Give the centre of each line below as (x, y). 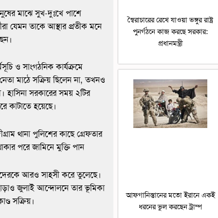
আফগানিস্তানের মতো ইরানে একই (170, 195)
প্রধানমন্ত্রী (170, 43)
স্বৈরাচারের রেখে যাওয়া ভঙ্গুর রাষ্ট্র (171, 20)
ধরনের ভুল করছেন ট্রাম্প (171, 207)
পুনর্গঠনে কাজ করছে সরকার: (171, 31)
